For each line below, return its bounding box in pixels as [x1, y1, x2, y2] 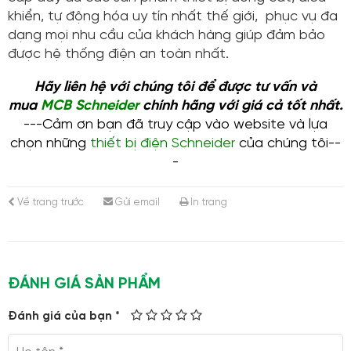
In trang [188, 197, 227, 208]
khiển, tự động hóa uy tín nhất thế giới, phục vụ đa [8, 9, 338, 25]
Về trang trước [15, 197, 84, 208]
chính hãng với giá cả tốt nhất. [138, 99, 343, 114]
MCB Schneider [40, 99, 139, 114]
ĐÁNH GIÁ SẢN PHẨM [8, 276, 161, 293]
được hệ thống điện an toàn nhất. [8, 47, 229, 63]
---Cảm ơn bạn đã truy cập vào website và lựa [24, 118, 327, 133]
